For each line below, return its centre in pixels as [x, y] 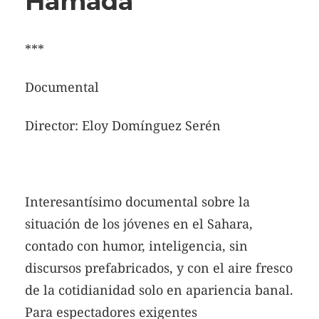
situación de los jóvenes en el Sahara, [139, 223]
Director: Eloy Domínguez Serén [123, 125]
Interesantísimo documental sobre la [137, 201]
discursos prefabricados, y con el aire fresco [159, 267]
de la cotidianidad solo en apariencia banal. [159, 289]
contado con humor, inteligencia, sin [136, 245]
